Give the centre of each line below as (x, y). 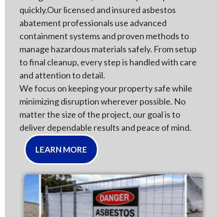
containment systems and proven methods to (104, 36)
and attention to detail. (62, 75)
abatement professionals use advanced (93, 23)
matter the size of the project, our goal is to (100, 114)
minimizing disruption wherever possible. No (102, 101)
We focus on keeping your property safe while (106, 88)
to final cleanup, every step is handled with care (108, 62)
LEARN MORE (61, 149)
